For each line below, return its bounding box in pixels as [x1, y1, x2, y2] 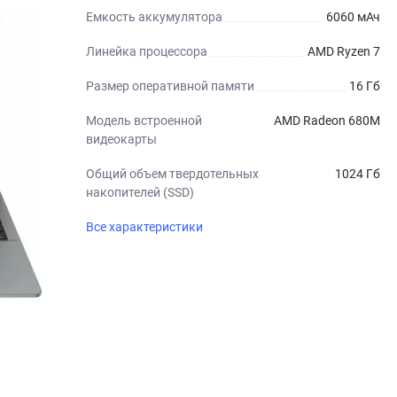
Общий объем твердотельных [86, 167, 259, 181]
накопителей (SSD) [86, 185, 194, 199]
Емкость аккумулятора [86, 10, 222, 24]
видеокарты [86, 132, 157, 146]
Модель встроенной [86, 113, 202, 128]
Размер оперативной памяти [86, 79, 254, 93]
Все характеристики [86, 220, 203, 234]
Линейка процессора [86, 44, 207, 58]
